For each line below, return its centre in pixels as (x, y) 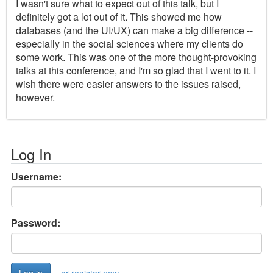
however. (35, 97)
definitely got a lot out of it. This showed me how (119, 17)
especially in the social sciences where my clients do (129, 44)
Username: (36, 177)
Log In (31, 154)
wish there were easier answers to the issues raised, (128, 84)
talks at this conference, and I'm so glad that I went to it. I (136, 71)
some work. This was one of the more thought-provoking (136, 57)
